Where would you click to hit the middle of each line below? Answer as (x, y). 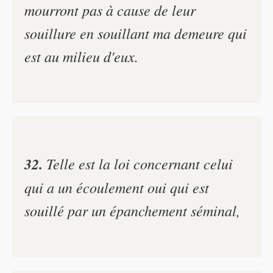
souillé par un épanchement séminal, (132, 210)
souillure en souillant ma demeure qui (136, 33)
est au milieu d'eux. (81, 56)
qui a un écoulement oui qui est (117, 187)
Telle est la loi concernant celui (138, 163)
